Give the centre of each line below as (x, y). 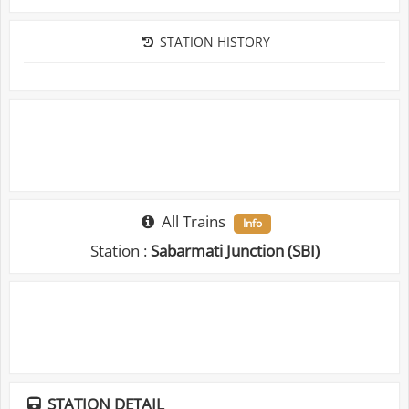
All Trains (193, 221)
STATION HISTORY (213, 42)
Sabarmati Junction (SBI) (235, 251)
